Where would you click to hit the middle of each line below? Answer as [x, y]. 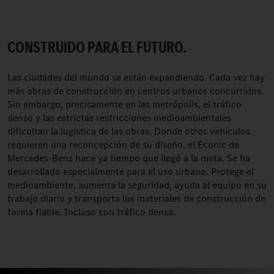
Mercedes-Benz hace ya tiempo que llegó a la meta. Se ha [129, 158]
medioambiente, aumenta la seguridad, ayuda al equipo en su [137, 185]
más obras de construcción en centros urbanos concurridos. [135, 91]
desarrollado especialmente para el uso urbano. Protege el [131, 172]
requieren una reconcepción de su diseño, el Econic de [123, 145]
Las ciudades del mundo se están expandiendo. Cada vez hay [136, 77]
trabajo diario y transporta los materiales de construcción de [136, 198]
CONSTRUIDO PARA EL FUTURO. [97, 47]
